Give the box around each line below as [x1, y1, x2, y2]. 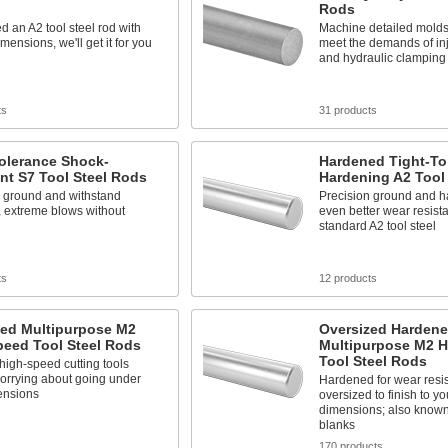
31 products [318, 104, 377, 116]
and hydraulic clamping [318, 51, 446, 65]
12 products [318, 272, 377, 284]
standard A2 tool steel [318, 219, 436, 233]
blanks [318, 418, 355, 432]
